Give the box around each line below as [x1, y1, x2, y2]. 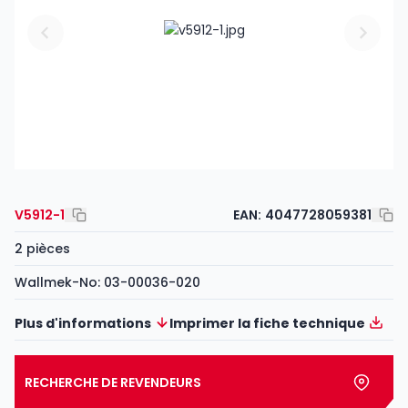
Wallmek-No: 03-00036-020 [15, 272, 200, 291]
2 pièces [15, 239, 70, 258]
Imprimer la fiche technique [169, 313, 365, 332]
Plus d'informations [15, 313, 151, 332]
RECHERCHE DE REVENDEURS [25, 372, 201, 392]
